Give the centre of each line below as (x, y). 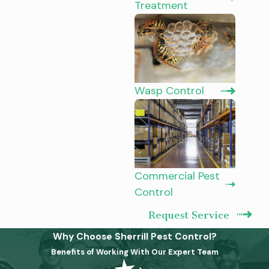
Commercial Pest (177, 176)
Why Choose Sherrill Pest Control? (134, 236)
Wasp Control (169, 90)
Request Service (189, 215)
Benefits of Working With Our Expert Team (134, 252)
